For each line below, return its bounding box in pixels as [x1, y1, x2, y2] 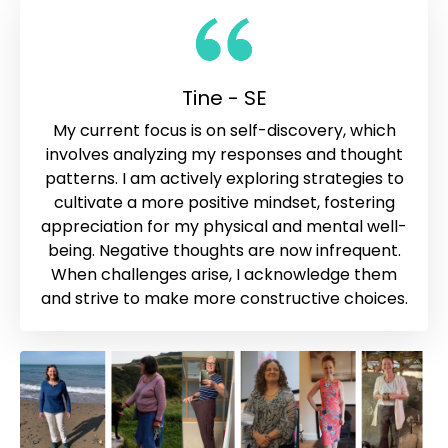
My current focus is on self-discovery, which [52, 118, 396, 142]
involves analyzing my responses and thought [45, 142, 403, 166]
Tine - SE [181, 83, 267, 112]
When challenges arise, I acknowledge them [51, 262, 397, 286]
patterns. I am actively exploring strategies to [44, 166, 404, 190]
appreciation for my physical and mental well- [41, 214, 407, 238]
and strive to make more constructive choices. [40, 286, 408, 310]
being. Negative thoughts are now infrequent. [47, 238, 401, 262]
